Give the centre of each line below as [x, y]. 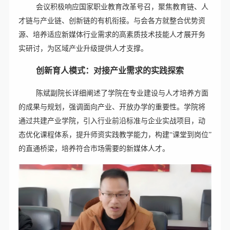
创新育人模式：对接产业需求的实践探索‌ [110, 71]
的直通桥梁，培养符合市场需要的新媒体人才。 [94, 149]
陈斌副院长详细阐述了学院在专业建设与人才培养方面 [122, 93]
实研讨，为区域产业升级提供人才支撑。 [83, 49]
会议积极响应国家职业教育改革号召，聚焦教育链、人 [122, 7]
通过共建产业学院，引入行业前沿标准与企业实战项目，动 [112, 121]
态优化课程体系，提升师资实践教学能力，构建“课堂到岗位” [115, 135]
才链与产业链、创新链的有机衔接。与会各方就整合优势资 [112, 21]
